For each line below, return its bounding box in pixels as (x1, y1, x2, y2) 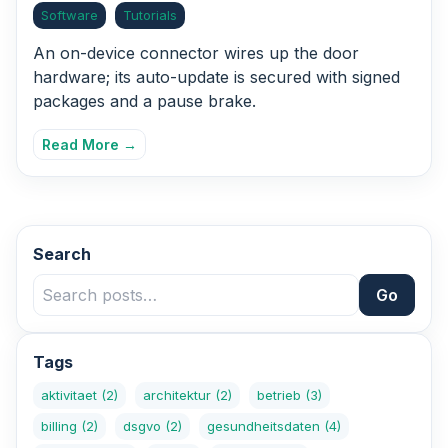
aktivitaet (41, 387, 101, 404)
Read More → (42, 136, 137, 154)
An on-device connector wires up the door (33, 43, 359, 64)
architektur (143, 387, 215, 404)
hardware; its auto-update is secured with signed (33, 67, 400, 88)
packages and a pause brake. (33, 91, 256, 112)
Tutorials (123, 7, 177, 24)
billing (41, 418, 81, 435)
